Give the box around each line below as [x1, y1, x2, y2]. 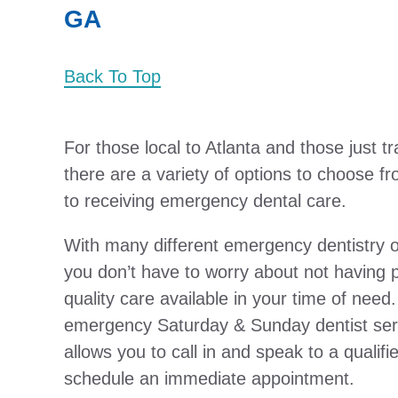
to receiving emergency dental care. [64, 191, 346, 211]
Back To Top [64, 67, 161, 86]
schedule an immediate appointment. [64, 369, 354, 388]
